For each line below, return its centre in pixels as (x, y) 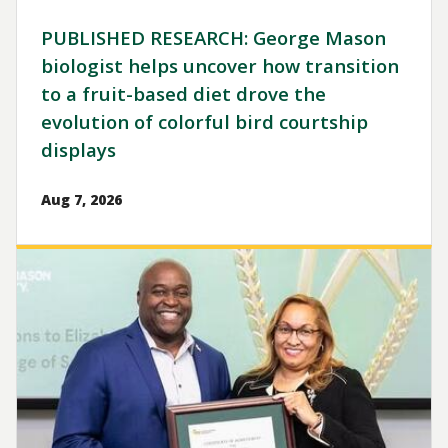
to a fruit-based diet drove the (183, 94)
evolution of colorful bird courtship (204, 122)
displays (78, 150)
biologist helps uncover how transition (220, 66)
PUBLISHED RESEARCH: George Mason (213, 38)
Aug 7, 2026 (81, 200)
